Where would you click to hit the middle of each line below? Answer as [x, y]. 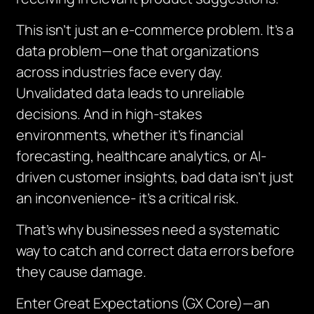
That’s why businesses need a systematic [148, 230]
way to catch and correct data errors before [156, 251]
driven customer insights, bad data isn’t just [155, 177]
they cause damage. [82, 272]
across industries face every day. [120, 72]
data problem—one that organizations [138, 51]
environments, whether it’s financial [130, 135]
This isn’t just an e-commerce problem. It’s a [155, 30]
